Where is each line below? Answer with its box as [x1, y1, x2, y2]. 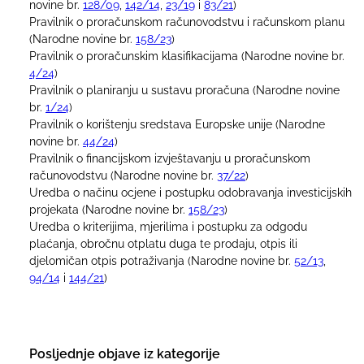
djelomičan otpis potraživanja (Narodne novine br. [29, 253, 294, 267]
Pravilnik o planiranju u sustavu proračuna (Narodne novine [29, 83, 340, 97]
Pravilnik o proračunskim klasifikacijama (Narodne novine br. [29, 49, 344, 63]
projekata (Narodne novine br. [29, 202, 188, 216]
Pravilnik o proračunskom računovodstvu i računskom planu [29, 15, 344, 28]
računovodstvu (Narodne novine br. [29, 168, 217, 182]
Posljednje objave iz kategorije [29, 346, 220, 362]
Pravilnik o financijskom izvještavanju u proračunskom [29, 151, 310, 165]
